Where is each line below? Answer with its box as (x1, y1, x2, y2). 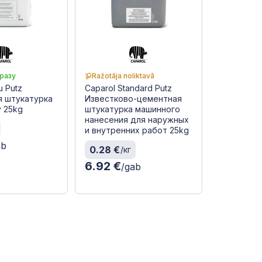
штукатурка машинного (84, 104, 180, 114)
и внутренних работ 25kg (84, 125, 189, 135)
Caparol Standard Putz (84, 82, 172, 93)
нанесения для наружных (84, 114, 189, 125)
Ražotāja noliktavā (91, 71, 154, 80)
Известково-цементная (84, 93, 182, 104)
